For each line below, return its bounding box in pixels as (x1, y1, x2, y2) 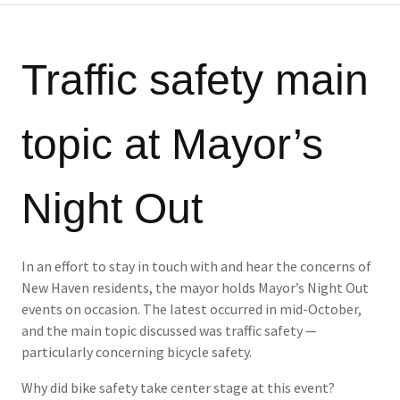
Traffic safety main (21, 56, 369, 104)
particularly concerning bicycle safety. (21, 343, 252, 362)
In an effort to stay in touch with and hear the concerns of (21, 257, 371, 276)
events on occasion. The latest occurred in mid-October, (21, 300, 362, 319)
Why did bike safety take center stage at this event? (21, 379, 335, 397)
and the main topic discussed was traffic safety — (21, 321, 317, 340)
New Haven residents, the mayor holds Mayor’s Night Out (21, 279, 369, 297)
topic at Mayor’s (21, 121, 323, 169)
